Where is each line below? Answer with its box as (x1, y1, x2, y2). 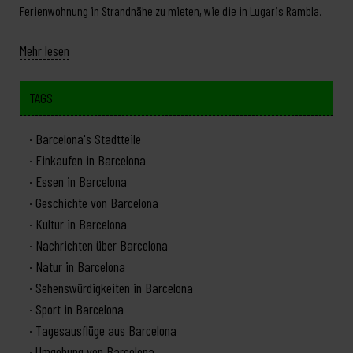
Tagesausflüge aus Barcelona (35, 321, 176, 340)
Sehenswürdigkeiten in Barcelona (35, 279, 193, 297)
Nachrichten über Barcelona (35, 236, 168, 255)
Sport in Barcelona (35, 300, 124, 318)
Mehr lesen (20, 42, 69, 60)
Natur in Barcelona (35, 258, 125, 276)
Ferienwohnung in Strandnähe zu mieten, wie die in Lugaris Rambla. (20, 3, 321, 19)
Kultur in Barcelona (35, 215, 127, 233)
